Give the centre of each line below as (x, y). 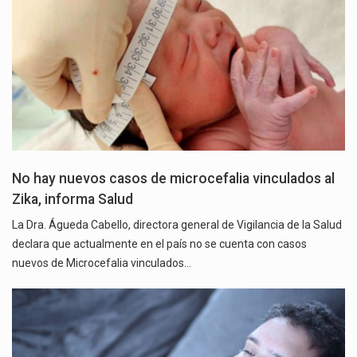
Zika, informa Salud (73, 200)
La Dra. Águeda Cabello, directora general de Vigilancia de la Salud (177, 225)
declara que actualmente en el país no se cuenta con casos (159, 244)
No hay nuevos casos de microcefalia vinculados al (173, 179)
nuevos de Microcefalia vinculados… (102, 263)
